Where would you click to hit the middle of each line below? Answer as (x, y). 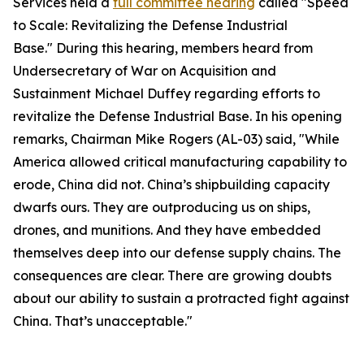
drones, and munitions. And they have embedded (167, 230)
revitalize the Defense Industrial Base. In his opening (178, 116)
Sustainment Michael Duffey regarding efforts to (167, 93)
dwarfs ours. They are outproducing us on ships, (162, 207)
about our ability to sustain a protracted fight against (181, 298)
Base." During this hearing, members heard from (163, 48)
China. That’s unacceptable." (103, 321)
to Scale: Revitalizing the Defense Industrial (150, 25)
